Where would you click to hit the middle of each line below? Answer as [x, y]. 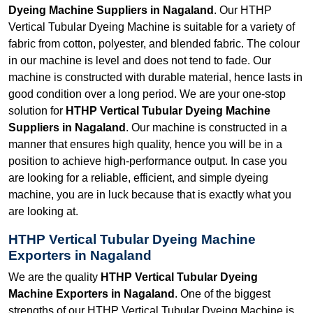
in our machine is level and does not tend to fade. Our [140, 60]
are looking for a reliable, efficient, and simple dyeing [138, 177]
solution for [37, 110]
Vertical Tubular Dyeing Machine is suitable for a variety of [152, 27]
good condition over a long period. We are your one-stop [147, 94]
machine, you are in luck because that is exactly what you [150, 194]
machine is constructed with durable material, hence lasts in [155, 77]
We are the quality [54, 277]
